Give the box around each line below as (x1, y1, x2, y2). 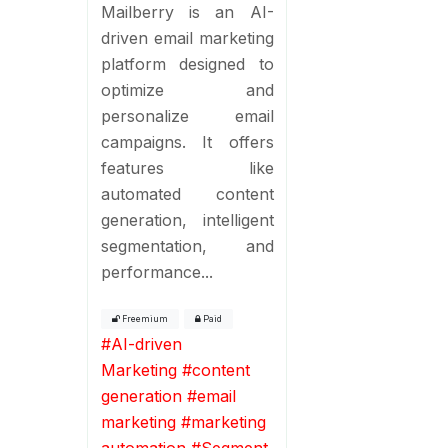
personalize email (100, 105, 274, 126)
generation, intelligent (100, 209, 274, 230)
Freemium (119, 313, 168, 324)
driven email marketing (100, 27, 274, 48)
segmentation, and (100, 235, 274, 256)
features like (100, 157, 274, 178)
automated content (100, 183, 274, 204)
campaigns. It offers (100, 131, 274, 152)
